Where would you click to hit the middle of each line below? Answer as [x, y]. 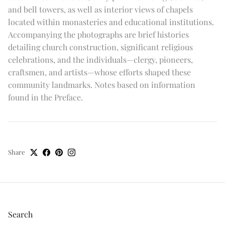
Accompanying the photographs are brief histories [98, 35]
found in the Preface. [45, 97]
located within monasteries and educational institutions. [111, 22]
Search [20, 214]
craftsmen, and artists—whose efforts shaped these [99, 72]
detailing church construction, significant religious [100, 47]
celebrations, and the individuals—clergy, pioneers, [100, 60]
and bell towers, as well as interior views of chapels [100, 10]
